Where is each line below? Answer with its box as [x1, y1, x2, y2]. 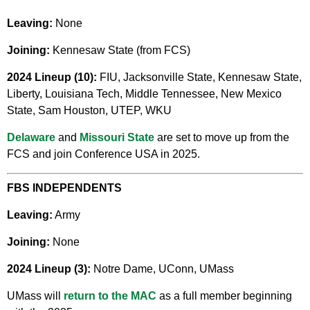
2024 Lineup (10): [7, 71, 97, 84]
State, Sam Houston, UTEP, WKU [7, 104, 172, 117]
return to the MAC [64, 290, 156, 302]
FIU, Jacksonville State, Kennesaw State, [97, 71, 302, 84]
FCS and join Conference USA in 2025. [7, 148, 200, 161]
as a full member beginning [156, 290, 292, 302]
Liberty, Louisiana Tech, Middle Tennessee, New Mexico [7, 88, 282, 100]
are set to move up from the [154, 131, 289, 144]
